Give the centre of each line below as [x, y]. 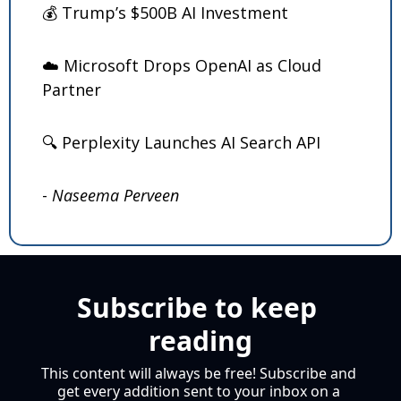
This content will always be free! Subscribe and [199, 374]
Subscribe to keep [197, 308]
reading [200, 341]
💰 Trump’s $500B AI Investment [165, 13]
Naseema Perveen [115, 196]
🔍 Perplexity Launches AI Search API [181, 143]
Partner [72, 90]
